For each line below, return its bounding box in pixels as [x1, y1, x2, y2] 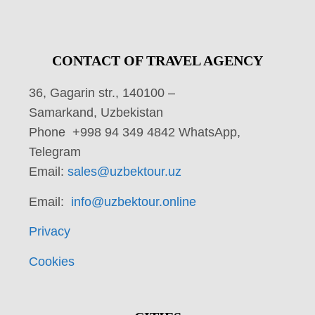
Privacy [29, 224, 70, 239]
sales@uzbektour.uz [67, 165, 185, 179]
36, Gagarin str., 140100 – [29, 86, 175, 101]
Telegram [29, 145, 81, 160]
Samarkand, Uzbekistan [29, 105, 163, 120]
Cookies [29, 255, 75, 269]
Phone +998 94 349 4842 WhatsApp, [29, 125, 240, 140]
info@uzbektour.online [71, 194, 196, 209]
